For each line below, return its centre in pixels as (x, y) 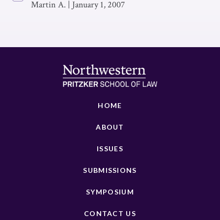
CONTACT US (110, 213)
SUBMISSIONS (110, 170)
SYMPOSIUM (110, 192)
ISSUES (110, 149)
